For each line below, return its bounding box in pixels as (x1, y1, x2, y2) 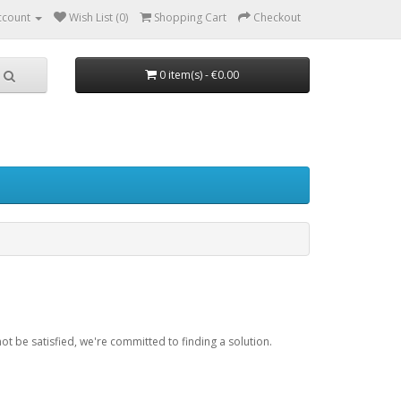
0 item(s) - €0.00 (159, 67, 240, 82)
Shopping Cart (154, 10, 226, 25)
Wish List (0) (69, 10, 128, 25)
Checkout (253, 10, 301, 25)
